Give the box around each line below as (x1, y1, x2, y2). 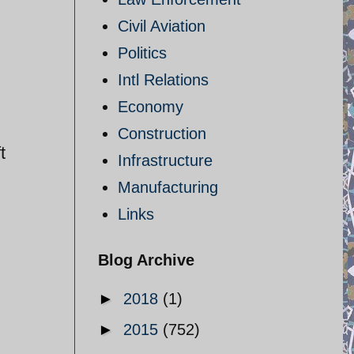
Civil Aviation (118, 17, 205, 35)
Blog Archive (98, 251, 194, 269)
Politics (118, 44, 167, 62)
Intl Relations (118, 71, 209, 88)
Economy (118, 98, 183, 115)
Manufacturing (118, 179, 218, 196)
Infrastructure (118, 152, 213, 169)
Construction (118, 125, 206, 142)
